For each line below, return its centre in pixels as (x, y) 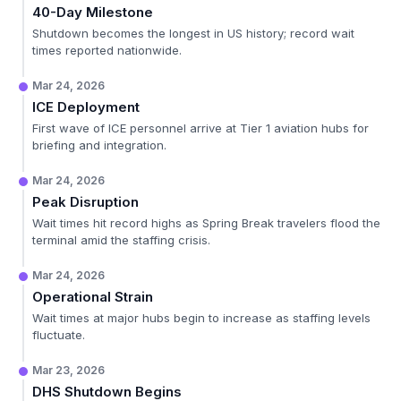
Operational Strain (93, 297)
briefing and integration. (99, 145)
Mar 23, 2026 (68, 370)
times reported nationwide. (107, 50)
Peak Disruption (85, 202)
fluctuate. (59, 335)
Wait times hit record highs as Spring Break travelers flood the (206, 223)
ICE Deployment (86, 107)
